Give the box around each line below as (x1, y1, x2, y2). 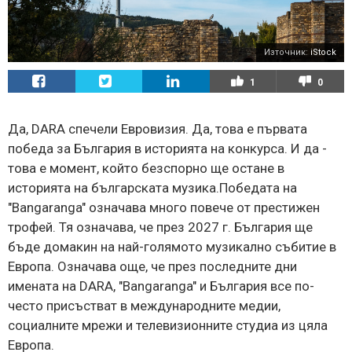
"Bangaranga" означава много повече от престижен (8, 199, 320, 215)
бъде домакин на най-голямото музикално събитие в (8, 238, 336, 255)
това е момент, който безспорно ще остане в (8, 159, 284, 176)
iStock (310, 46, 336, 57)
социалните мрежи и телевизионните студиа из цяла (8, 317, 328, 333)
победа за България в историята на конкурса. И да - (8, 140, 327, 156)
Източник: (264, 46, 310, 57)
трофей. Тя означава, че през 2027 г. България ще (8, 218, 313, 235)
